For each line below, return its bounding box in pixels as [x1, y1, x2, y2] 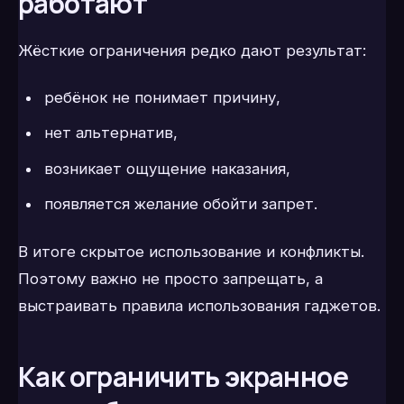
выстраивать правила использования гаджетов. [18, 297, 381, 316]
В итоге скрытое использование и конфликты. [18, 243, 364, 262]
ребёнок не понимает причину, [43, 87, 280, 106]
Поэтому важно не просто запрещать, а [18, 270, 323, 289]
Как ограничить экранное [18, 358, 349, 396]
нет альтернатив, [43, 124, 178, 142]
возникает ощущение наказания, [43, 159, 290, 178]
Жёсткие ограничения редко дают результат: [18, 41, 366, 60]
